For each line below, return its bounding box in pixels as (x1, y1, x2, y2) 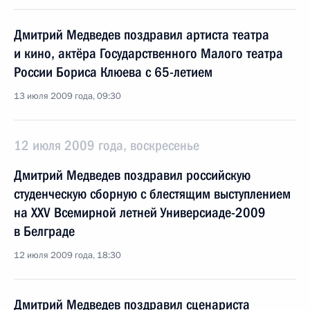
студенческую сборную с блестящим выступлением (14, 185, 291, 202)
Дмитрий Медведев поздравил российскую (14, 167, 250, 183)
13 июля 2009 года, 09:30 (14, 90, 121, 102)
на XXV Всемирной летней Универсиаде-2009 (14, 204, 266, 221)
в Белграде (14, 223, 75, 239)
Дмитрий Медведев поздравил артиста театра (14, 26, 269, 43)
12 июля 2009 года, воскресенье (14, 137, 199, 154)
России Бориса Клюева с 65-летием (14, 64, 212, 80)
